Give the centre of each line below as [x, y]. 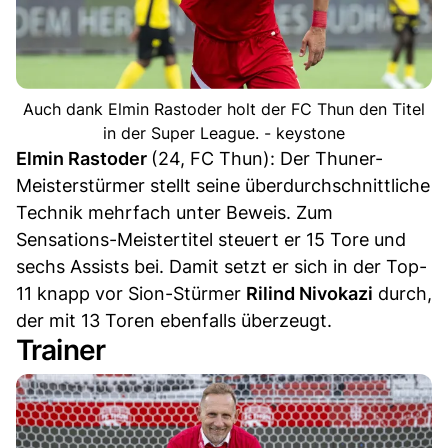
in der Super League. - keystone [224, 133]
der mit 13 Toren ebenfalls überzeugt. [174, 321]
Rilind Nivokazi [309, 294]
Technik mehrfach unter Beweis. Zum [174, 213]
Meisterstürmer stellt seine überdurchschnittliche [223, 186]
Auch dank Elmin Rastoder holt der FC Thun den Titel [224, 109]
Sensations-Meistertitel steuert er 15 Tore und [211, 240]
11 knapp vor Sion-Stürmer [131, 294]
